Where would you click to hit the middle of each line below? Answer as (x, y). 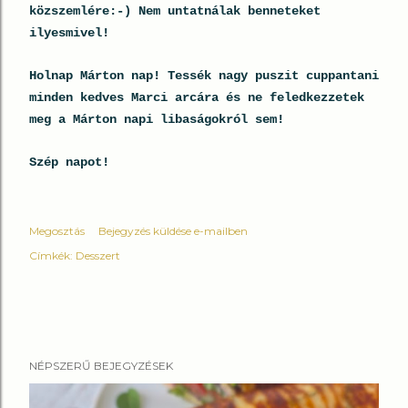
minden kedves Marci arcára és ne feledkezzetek (197, 97)
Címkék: (51, 255)
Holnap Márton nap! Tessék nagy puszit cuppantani (204, 76)
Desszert (98, 255)
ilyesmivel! (73, 33)
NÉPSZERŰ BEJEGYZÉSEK (101, 366)
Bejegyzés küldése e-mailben (173, 231)
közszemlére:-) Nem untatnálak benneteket (175, 11)
